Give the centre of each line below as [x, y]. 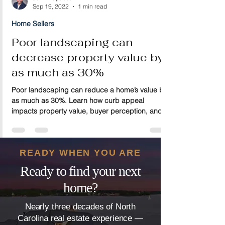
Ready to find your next [80, 187]
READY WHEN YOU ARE [80, 169]
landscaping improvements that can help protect [90, 148]
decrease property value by [88, 73]
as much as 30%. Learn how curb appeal [78, 117]
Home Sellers [33, 40]
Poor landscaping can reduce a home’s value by [89, 106]
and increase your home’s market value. [75, 159]
